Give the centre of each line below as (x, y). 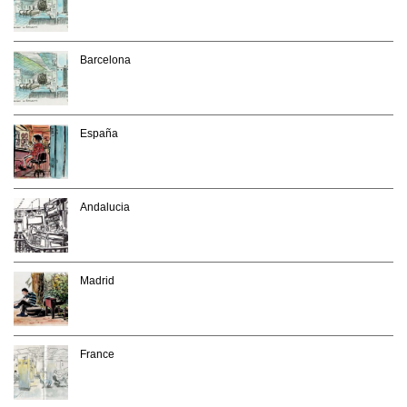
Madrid (97, 280)
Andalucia (105, 207)
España (99, 133)
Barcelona (105, 60)
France (97, 354)
